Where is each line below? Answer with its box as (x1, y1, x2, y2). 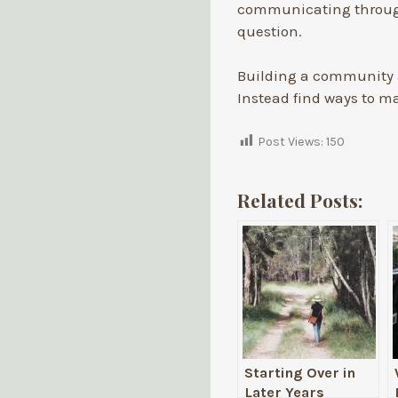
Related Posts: (237, 187, 362, 213)
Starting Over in (244, 364, 355, 382)
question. (237, 21, 302, 40)
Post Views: (258, 133, 323, 149)
